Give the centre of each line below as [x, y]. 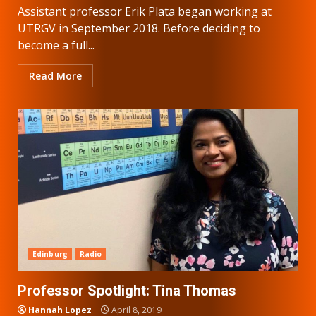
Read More [55, 75]
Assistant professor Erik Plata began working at [145, 11]
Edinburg [50, 254]
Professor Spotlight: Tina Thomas [127, 290]
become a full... [56, 45]
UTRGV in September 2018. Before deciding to [139, 28]
